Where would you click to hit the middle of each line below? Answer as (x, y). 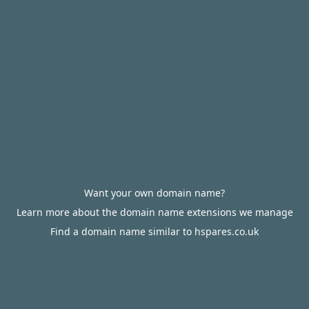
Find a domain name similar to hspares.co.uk (154, 231)
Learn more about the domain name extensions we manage (154, 212)
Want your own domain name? (154, 193)
